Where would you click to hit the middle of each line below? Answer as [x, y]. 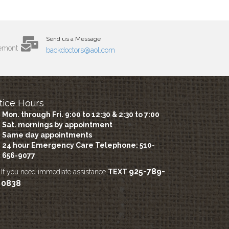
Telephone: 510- [125, 145]
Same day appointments [47, 135]
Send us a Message [73, 39]
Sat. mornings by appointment [58, 124]
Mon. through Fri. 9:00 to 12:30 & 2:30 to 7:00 [81, 114]
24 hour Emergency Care [49, 145]
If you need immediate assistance [55, 171]
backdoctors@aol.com [81, 50]
